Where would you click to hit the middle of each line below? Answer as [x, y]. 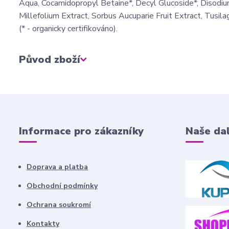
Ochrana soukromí [59, 205]
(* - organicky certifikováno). [68, 29]
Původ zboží [50, 60]
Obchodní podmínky [62, 186]
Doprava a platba [57, 167]
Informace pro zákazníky [81, 131]
